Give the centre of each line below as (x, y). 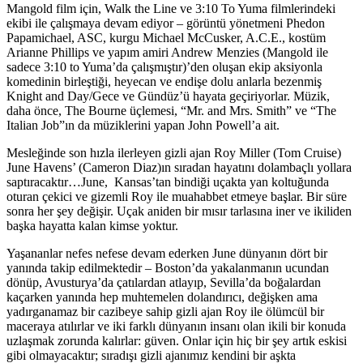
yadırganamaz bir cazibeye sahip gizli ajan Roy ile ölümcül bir (165, 311)
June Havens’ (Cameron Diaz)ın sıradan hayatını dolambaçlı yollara (179, 167)
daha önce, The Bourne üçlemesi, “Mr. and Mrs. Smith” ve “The (171, 110)
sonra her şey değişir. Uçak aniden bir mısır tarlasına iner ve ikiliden (179, 211)
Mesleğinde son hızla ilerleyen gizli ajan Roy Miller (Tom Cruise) (174, 152)
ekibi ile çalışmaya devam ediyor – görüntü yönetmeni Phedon (166, 23)
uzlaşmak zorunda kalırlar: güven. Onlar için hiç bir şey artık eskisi (177, 340)
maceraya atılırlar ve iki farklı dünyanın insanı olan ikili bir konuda (176, 326)
